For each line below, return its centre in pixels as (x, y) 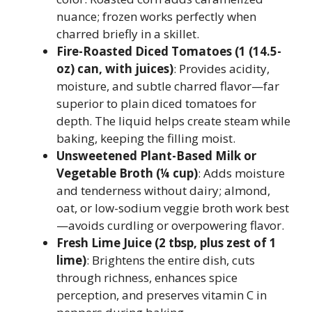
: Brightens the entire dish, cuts (171, 260)
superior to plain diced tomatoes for (156, 103)
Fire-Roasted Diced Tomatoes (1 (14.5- (169, 51)
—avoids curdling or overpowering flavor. (170, 225)
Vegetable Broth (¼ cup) (127, 173)
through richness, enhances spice (147, 278)
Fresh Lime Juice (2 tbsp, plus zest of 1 (166, 243)
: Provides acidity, (221, 69)
